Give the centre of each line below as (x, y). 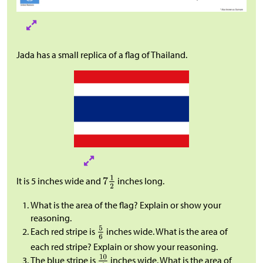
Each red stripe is (64, 232)
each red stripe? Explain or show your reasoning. (124, 247)
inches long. (140, 181)
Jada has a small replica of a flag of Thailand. (102, 55)
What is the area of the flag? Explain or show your (126, 205)
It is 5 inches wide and (60, 181)
